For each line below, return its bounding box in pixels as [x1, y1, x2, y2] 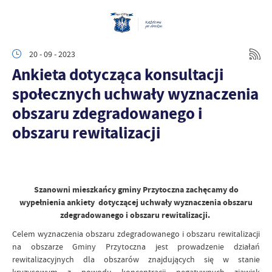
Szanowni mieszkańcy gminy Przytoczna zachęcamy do [33, 184, 239, 195]
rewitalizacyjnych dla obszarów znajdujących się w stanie [12, 254, 260, 265]
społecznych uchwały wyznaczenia [12, 83, 259, 105]
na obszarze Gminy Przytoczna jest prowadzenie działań [12, 241, 260, 252]
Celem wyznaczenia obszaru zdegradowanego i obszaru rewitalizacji [12, 228, 260, 239]
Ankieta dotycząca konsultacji [12, 63, 223, 86]
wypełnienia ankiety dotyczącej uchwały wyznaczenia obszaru [19, 197, 253, 208]
